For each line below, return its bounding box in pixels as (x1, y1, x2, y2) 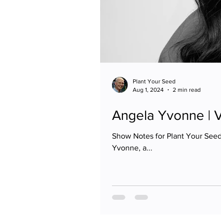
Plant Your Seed (133, 78, 176, 85)
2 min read (173, 86, 201, 93)
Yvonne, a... (112, 144, 152, 152)
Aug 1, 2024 (133, 86, 164, 93)
